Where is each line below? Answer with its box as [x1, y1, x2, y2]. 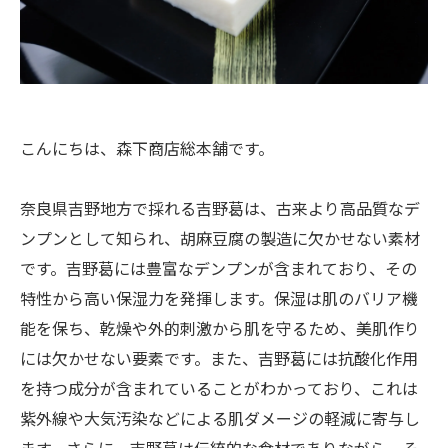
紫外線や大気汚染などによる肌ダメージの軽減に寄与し [20, 406, 420, 430]
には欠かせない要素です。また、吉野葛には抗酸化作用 [20, 346, 418, 370]
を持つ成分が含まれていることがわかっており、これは [20, 376, 418, 400]
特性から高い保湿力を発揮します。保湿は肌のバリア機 [20, 286, 418, 310]
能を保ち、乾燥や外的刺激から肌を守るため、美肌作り [20, 316, 420, 340]
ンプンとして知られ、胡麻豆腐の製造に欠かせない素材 [20, 226, 420, 250]
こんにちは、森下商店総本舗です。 [20, 136, 274, 160]
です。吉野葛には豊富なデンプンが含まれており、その [20, 256, 417, 280]
